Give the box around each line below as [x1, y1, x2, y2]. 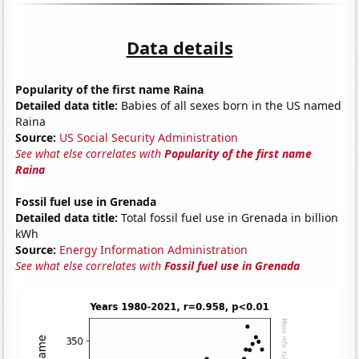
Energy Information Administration [59, 241, 248, 257]
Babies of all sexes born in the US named [118, 97, 342, 113]
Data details [126, 34, 233, 59]
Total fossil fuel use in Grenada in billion [118, 209, 339, 225]
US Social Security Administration [59, 129, 239, 145]
